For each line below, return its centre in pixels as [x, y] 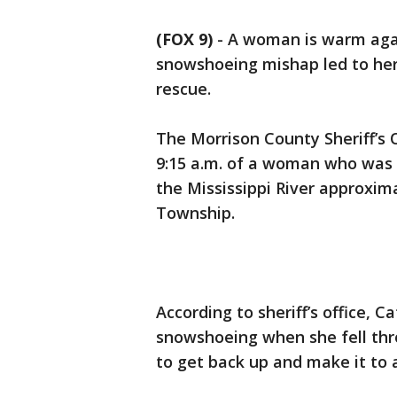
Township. [195, 213]
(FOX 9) [184, 39]
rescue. [183, 89]
